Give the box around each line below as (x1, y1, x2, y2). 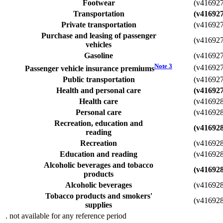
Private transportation (61, 20, 136, 29)
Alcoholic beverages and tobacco (44, 160, 153, 169)
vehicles (86, 40, 111, 49)
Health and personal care (56, 86, 141, 95)
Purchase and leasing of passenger (41, 31, 156, 40)
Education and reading (60, 149, 137, 158)
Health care (79, 97, 118, 106)
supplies (85, 200, 112, 209)
